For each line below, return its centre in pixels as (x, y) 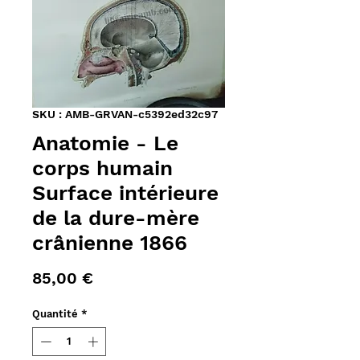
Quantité (55, 314)
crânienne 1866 (110, 243)
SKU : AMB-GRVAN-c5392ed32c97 (125, 115)
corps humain (102, 168)
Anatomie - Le (105, 143)
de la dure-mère (116, 218)
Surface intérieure (125, 193)
